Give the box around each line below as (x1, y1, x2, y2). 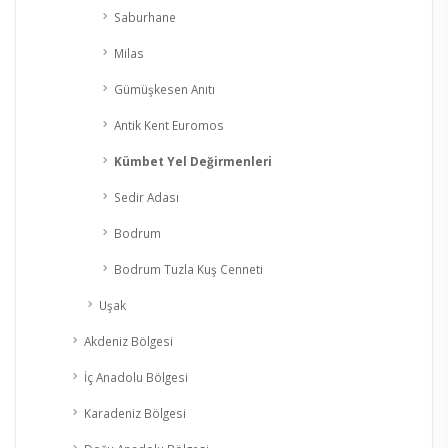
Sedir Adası (114, 189, 179, 206)
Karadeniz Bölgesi (84, 405, 186, 422)
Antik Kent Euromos (114, 117, 224, 134)
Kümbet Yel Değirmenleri (114, 153, 272, 170)
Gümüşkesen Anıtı (114, 81, 215, 98)
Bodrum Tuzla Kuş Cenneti (114, 261, 263, 278)
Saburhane (114, 9, 176, 26)
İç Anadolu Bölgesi (84, 369, 188, 386)
